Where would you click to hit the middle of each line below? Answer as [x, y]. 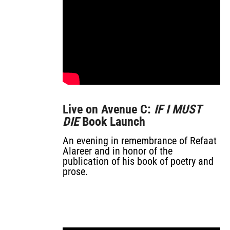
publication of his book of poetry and [138, 161]
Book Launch [112, 122]
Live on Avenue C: [108, 109]
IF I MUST [178, 109]
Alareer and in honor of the [118, 151]
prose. [75, 171]
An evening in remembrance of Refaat [140, 141]
